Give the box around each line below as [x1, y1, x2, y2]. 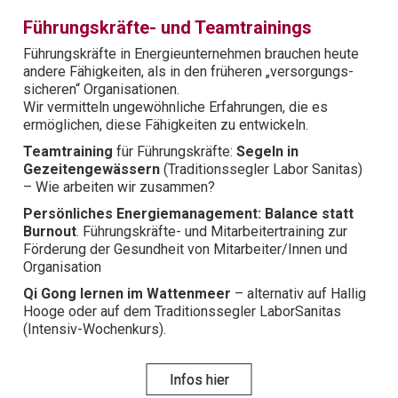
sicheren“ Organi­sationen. [23, 80, 180, 98]
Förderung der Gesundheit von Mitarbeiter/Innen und [23, 240, 348, 258]
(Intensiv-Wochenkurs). [23, 320, 167, 338]
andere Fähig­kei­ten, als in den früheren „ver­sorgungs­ [23, 62, 354, 80]
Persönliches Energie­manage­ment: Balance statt [23, 204, 354, 222]
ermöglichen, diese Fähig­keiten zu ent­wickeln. [23, 115, 309, 133]
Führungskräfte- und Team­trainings [23, 16, 313, 38]
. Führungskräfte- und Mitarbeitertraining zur [76, 222, 348, 240]
